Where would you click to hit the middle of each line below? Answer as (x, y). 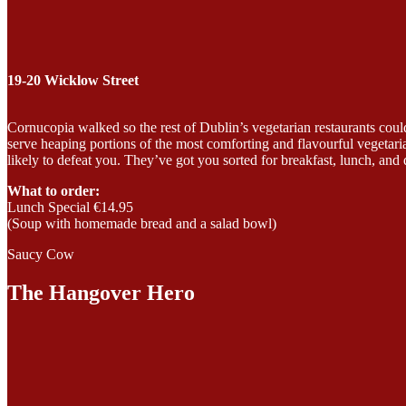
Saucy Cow (41, 255)
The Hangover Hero (101, 293)
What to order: (55, 191)
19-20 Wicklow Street (73, 81)
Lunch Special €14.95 (70, 208)
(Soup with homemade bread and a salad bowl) (144, 224)
